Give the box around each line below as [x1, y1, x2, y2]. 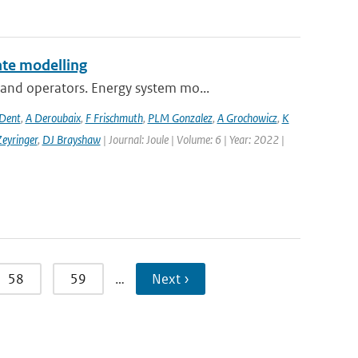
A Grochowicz [217, 110, 277, 125]
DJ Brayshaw [42, 132, 101, 147]
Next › [151, 270, 189, 288]
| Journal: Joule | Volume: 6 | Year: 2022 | [100, 132, 284, 147]
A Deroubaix [25, 110, 81, 125]
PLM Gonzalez [147, 110, 213, 125]
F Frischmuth [85, 110, 143, 125]
